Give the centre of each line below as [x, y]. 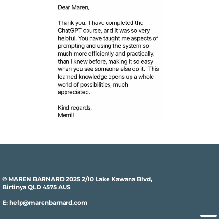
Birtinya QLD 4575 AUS [37, 187]
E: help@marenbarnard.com [45, 203]
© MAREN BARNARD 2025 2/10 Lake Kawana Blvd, [77, 179]
